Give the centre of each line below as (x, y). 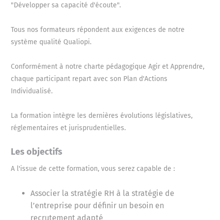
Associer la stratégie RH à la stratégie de (103, 193)
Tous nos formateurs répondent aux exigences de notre (98, 30)
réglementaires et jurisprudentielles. (69, 128)
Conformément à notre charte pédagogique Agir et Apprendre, (108, 67)
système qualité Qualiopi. (51, 42)
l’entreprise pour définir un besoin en (97, 206)
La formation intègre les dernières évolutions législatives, (102, 116)
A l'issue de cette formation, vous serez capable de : (94, 169)
